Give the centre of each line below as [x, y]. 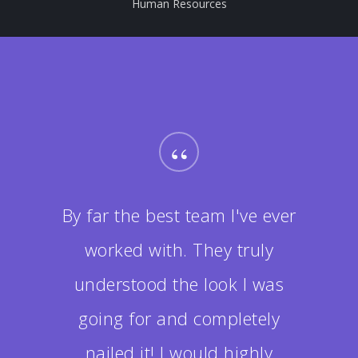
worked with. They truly [179, 249]
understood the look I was [179, 283]
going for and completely [179, 318]
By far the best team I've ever [179, 215]
